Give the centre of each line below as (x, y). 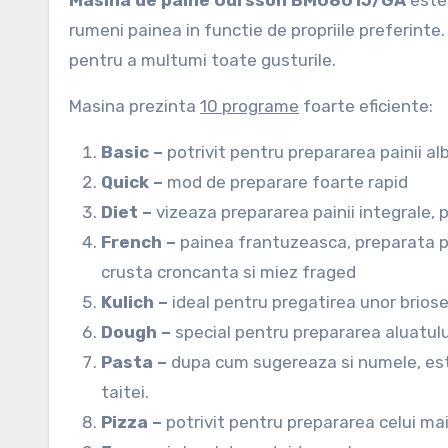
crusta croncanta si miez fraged (228, 272)
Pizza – (133, 422)
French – (140, 242)
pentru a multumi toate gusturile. (202, 60)
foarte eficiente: (366, 106)
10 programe (249, 106)
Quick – (134, 182)
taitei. (125, 392)
